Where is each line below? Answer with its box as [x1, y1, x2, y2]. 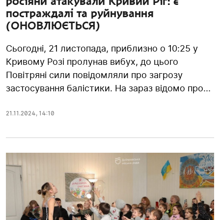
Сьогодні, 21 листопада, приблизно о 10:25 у [6, 43, 198, 54]
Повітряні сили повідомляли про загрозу [6, 70, 183, 81]
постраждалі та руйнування [6, 7, 154, 20]
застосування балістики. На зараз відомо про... [6, 83, 211, 94]
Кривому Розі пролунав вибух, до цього [6, 56, 178, 67]
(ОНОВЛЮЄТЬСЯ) [6, 19, 100, 32]
